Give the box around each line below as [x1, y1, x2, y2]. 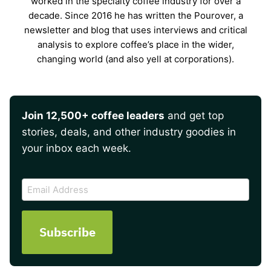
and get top [165, 109, 224, 122]
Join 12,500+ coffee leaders [22, 109, 165, 122]
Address [21, 194, 62, 206]
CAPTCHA [21, 169, 70, 181]
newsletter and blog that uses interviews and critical [24, 24, 247, 36]
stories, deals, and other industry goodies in [22, 125, 236, 138]
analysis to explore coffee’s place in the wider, [37, 38, 234, 50]
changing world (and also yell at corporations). [37, 53, 234, 65]
